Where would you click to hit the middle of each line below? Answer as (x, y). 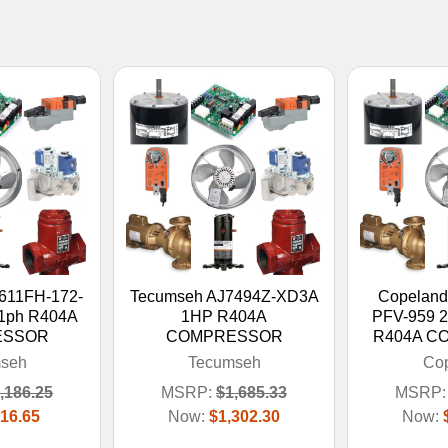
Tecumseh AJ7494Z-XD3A (224, 296)
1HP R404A (224, 316)
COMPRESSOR (224, 336)
